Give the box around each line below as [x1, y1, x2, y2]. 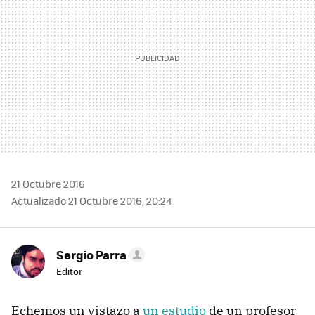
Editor [56, 264, 82, 278]
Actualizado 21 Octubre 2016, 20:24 [11, 193, 172, 208]
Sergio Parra [56, 246, 127, 264]
